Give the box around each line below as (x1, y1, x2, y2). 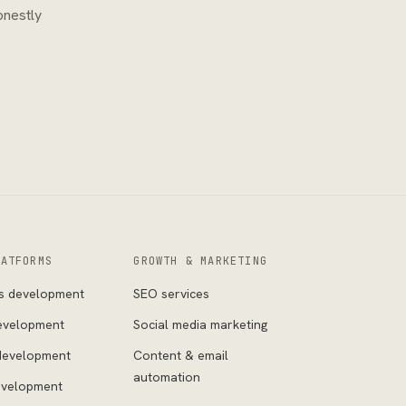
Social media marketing (133, 316, 268, 333)
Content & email (133, 347, 229, 363)
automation (133, 369, 201, 385)
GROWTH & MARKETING (133, 254, 268, 268)
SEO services (133, 285, 210, 302)
